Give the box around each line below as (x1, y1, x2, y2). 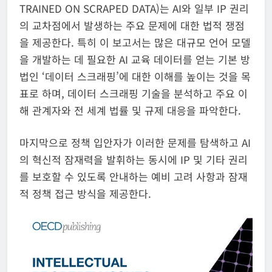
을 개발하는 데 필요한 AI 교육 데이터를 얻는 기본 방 (19, 51, 250, 67)
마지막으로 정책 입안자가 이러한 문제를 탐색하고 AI (19, 135, 251, 151)
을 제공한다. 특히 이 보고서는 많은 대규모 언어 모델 (19, 34, 251, 50)
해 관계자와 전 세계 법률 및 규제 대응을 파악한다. (19, 102, 241, 118)
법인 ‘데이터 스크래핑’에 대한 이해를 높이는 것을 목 (19, 68, 251, 84)
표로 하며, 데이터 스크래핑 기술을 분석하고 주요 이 (19, 85, 248, 101)
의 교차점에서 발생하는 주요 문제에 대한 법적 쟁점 (19, 17, 245, 33)
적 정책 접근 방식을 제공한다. (19, 186, 151, 202)
